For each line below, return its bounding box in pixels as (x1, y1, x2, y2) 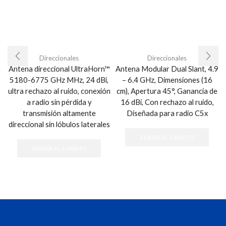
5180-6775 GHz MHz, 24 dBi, (10, 75, 108, 84)
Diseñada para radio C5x (126, 108, 208, 118)
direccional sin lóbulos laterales (8, 119, 110, 129)
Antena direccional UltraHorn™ (8, 64, 110, 73)
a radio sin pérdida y (26, 97, 92, 106)
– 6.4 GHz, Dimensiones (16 (122, 75, 212, 84)
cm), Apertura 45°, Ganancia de (117, 86, 217, 95)
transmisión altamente (22, 108, 96, 118)
